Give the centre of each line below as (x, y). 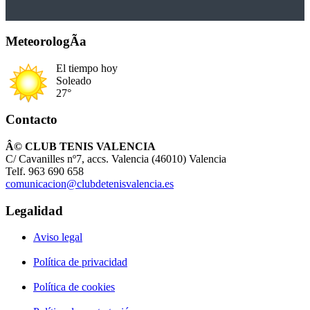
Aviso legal (58, 237)
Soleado (74, 80)
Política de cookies (74, 287)
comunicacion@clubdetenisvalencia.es (90, 183)
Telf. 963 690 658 (45, 171)
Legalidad (34, 210)
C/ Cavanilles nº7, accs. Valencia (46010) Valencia (116, 158)
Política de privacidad (80, 262)
